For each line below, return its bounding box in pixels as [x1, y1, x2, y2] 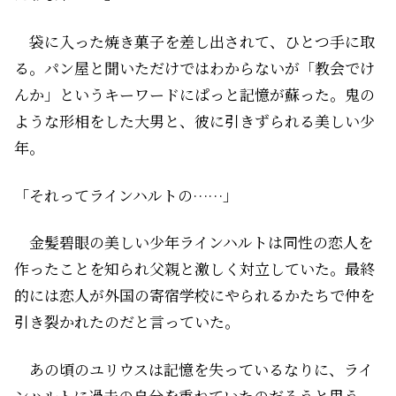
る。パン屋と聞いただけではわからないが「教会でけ [14, 56, 375, 79]
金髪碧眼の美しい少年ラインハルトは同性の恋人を [14, 231, 373, 254]
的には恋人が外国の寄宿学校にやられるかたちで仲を [14, 284, 375, 307]
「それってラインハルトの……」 [14, 183, 238, 206]
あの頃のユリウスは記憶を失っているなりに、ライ [14, 358, 373, 381]
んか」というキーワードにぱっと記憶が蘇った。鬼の [14, 82, 375, 105]
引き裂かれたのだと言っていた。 [14, 310, 240, 333]
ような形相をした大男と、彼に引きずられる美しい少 [14, 109, 375, 132]
